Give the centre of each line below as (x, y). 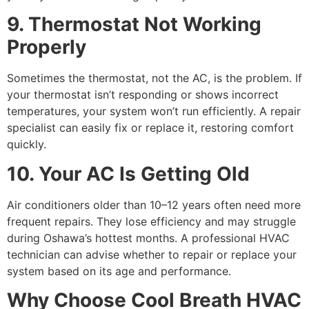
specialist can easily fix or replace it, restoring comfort (150, 128)
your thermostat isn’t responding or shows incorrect (143, 95)
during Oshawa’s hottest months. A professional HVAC (148, 238)
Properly (47, 47)
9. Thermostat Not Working (134, 24)
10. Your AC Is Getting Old (128, 173)
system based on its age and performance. (119, 271)
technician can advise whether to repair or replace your (152, 254)
